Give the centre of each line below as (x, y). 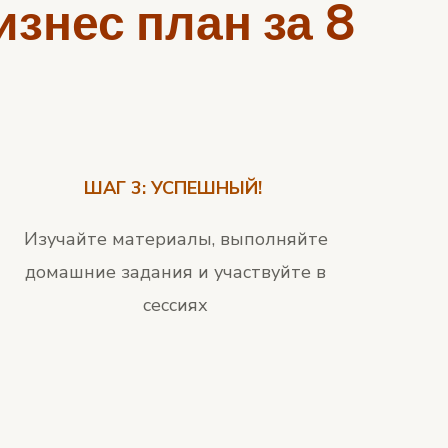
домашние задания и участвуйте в (176, 272)
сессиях (176, 305)
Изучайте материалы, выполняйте (175, 239)
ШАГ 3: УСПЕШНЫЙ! (176, 188)
